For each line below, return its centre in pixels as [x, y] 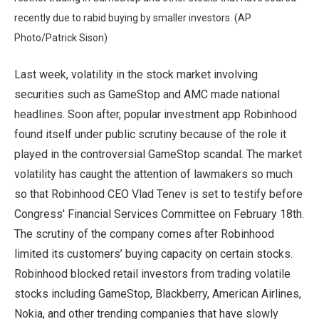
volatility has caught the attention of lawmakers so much [153, 174]
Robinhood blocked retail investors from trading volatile [152, 273]
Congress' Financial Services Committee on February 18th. [159, 214]
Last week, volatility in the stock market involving [136, 74]
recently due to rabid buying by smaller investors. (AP [133, 17]
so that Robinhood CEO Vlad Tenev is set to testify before [158, 194]
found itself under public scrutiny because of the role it [150, 134]
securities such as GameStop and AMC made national [147, 94]
